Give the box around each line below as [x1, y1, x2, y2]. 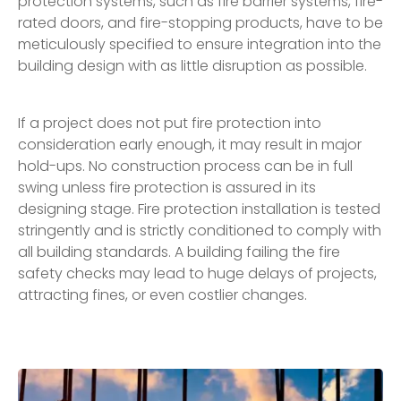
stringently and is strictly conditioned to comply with [18, 219, 381, 241]
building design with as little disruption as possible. [18, 55, 367, 76]
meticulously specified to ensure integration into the [18, 33, 381, 55]
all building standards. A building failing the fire [18, 241, 340, 262]
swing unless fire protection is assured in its [18, 176, 316, 198]
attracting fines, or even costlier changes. [18, 284, 307, 305]
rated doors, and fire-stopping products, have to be [18, 12, 383, 33]
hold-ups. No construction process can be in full [18, 155, 353, 176]
